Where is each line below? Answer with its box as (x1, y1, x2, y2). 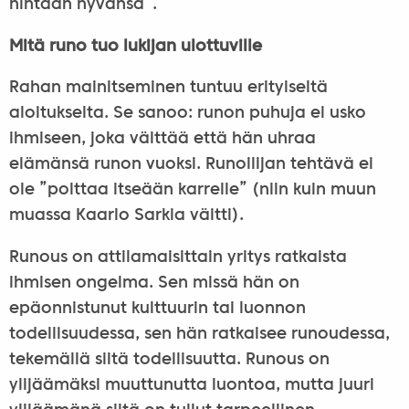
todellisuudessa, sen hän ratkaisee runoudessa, (8, 326, 390, 342)
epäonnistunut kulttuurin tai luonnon (8, 300, 306, 317)
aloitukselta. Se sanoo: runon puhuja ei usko (8, 106, 366, 122)
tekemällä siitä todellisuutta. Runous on (8, 351, 330, 368)
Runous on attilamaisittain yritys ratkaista (8, 249, 347, 266)
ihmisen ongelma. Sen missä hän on (8, 275, 299, 291)
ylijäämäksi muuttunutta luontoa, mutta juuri (8, 377, 374, 393)
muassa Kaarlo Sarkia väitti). (8, 208, 244, 225)
